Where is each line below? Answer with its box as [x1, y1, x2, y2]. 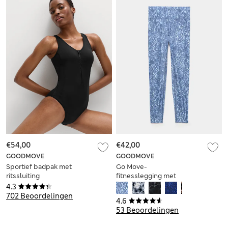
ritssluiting [6, 171, 40, 180]
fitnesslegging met [116, 171, 176, 180]
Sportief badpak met [6, 162, 72, 171]
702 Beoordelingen [6, 191, 73, 201]
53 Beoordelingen [116, 205, 179, 215]
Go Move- [116, 162, 147, 171]
